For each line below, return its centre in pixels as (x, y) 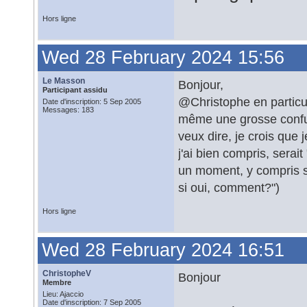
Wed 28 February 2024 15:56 (163, 58)
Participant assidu (75, 90)
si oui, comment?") (229, 187)
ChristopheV (67, 273)
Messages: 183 (68, 110)
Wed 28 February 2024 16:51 (163, 250)
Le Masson (64, 81)
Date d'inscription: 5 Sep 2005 (92, 101)
